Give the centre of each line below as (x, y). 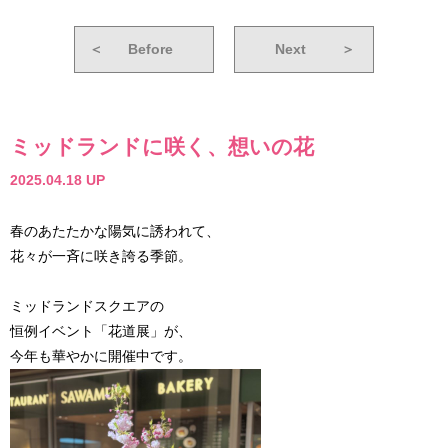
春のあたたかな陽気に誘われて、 (115, 231)
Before (150, 48)
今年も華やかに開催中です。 (101, 356)
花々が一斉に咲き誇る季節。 (101, 256)
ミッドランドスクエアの (87, 306)
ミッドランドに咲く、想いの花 (162, 146)
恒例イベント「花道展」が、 (101, 331)
